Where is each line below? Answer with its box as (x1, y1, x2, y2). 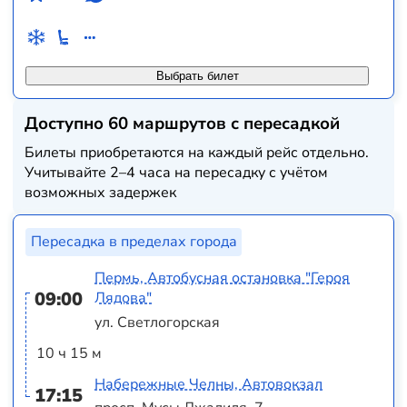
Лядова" (94, 288, 153, 309)
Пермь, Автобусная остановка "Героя (94, 268, 351, 289)
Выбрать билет (155, 69, 239, 84)
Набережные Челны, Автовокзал (94, 373, 323, 394)
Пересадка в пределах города (30, 232, 237, 253)
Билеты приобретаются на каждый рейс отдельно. (25, 142, 370, 163)
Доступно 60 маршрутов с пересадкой (25, 111, 341, 135)
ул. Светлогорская (94, 312, 221, 333)
